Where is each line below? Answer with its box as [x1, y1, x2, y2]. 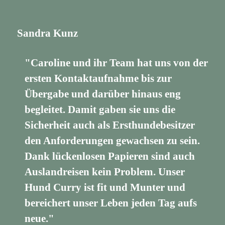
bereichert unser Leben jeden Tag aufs [25, 196, 197, 209]
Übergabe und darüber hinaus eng [25, 87, 181, 100]
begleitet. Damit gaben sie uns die [25, 103, 176, 116]
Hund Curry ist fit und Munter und [25, 181, 186, 193]
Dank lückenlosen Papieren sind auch [25, 150, 195, 162]
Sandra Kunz [17, 27, 78, 39]
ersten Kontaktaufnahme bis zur [25, 72, 172, 84]
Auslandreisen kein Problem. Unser [25, 165, 185, 178]
